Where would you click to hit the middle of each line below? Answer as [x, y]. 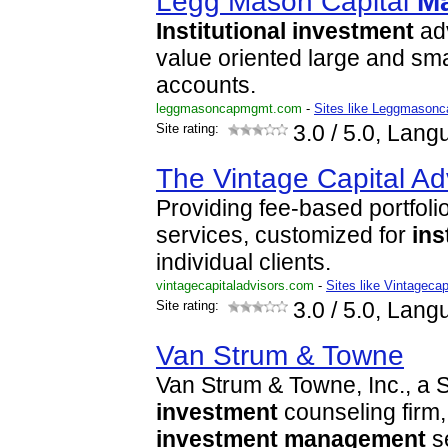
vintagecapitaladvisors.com [235, 285]
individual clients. [243, 262]
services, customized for [284, 235]
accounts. [206, 85]
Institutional [221, 31]
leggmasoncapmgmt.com [229, 108]
